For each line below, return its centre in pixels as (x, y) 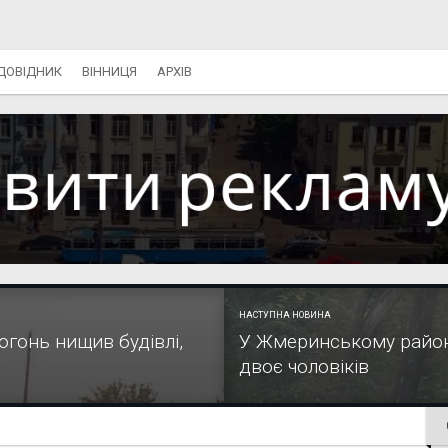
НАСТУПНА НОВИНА (285, 315)
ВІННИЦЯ (109, 71)
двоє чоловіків (304, 367)
